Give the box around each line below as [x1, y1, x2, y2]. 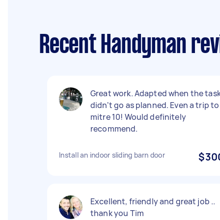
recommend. [90, 123, 138, 134]
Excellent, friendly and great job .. [90, 196, 216, 207]
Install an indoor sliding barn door [59, 150, 165, 160]
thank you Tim [90, 208, 144, 219]
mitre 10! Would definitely [90, 111, 186, 122]
